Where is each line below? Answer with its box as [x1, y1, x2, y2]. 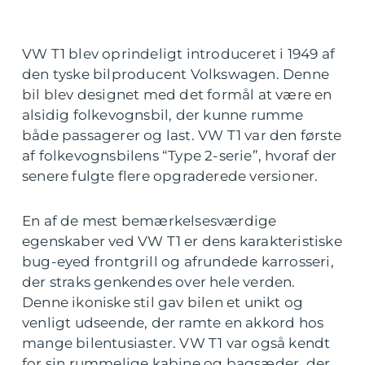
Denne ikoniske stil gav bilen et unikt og [22, 294, 304, 311]
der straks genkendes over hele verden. [22, 274, 296, 291]
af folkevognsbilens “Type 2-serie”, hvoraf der [22, 147, 337, 165]
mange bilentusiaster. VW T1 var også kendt [22, 335, 331, 352]
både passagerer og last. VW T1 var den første [22, 127, 342, 144]
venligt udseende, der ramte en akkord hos [22, 314, 324, 332]
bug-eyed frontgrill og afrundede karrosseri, [22, 253, 334, 270]
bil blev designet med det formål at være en [22, 86, 332, 103]
